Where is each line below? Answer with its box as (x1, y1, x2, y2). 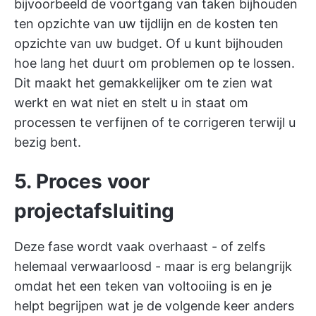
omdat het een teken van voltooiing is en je (14, 278, 272, 293)
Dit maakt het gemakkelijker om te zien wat (14, 75, 273, 90)
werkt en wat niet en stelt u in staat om (14, 95, 248, 110)
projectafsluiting (14, 198, 174, 223)
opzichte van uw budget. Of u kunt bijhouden (14, 35, 284, 51)
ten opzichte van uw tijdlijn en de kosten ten (14, 16, 279, 31)
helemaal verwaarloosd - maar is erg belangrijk (14, 258, 292, 274)
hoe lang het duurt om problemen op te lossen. (14, 55, 295, 71)
